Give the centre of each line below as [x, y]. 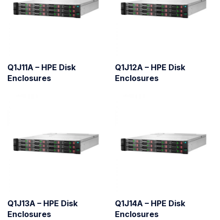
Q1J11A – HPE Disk [41, 67]
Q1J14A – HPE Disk [150, 203]
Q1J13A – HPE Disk [42, 203]
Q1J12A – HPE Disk [150, 67]
